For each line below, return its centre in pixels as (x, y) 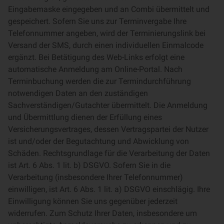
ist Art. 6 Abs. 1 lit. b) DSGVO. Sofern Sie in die (89, 165)
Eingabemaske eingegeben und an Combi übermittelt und (109, 9)
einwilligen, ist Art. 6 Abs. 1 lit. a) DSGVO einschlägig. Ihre (109, 189)
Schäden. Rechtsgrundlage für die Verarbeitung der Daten (109, 153)
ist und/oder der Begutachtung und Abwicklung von (98, 141)
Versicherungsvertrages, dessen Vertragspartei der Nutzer (108, 129)
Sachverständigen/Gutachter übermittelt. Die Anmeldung (108, 105)
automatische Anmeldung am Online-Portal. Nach (95, 69)
